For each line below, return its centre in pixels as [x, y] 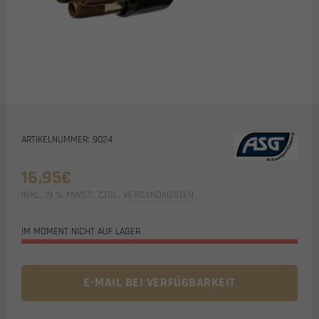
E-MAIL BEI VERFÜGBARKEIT [159, 283]
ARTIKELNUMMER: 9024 [67, 140]
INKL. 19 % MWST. [58, 195]
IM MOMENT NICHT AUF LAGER [81, 231]
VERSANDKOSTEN [159, 195]
